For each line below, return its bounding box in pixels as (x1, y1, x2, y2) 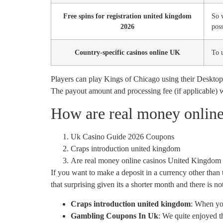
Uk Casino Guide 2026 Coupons (71, 132, 174, 141)
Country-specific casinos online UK (75, 48, 180, 56)
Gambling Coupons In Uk (71, 211, 158, 220)
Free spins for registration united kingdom (63, 11, 192, 20)
